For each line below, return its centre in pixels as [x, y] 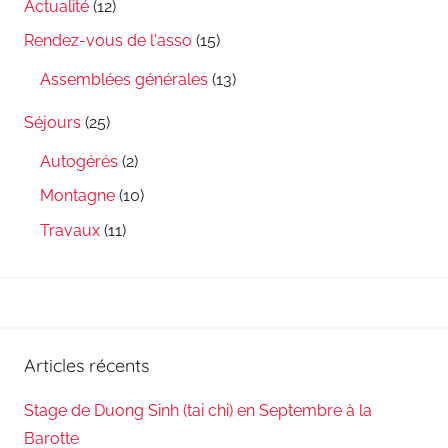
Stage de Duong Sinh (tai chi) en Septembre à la [198, 410]
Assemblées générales [124, 80]
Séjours [52, 122]
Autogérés [79, 161]
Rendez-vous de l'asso [108, 41]
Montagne [77, 196]
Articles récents [86, 365]
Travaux [70, 230]
